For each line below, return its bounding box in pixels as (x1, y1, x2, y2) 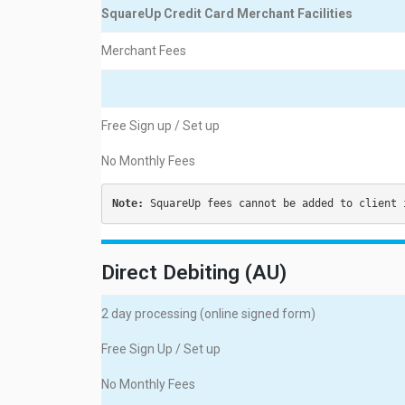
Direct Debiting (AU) (101, 260, 287, 284)
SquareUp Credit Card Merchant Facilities (101, 6, 353, 21)
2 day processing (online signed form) (101, 306, 316, 321)
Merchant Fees (101, 43, 186, 58)
